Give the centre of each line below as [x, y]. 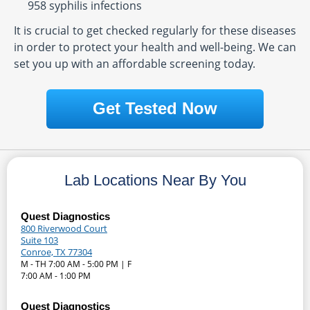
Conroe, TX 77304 [56, 252]
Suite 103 [39, 240]
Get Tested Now [155, 109]
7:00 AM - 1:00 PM [56, 276]
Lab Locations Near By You [155, 181]
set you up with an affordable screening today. [134, 64]
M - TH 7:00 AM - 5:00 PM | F [76, 264]
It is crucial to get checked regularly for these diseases [155, 31]
